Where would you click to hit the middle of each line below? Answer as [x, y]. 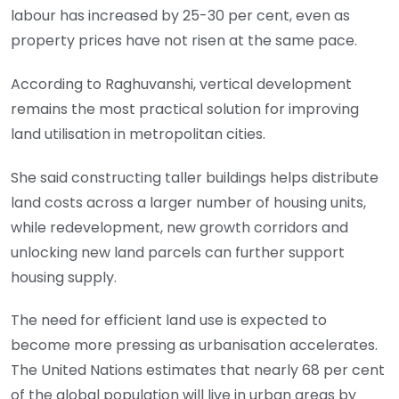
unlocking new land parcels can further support [178, 252]
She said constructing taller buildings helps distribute [195, 177]
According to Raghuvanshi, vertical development [181, 84]
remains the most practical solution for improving [185, 109]
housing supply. [64, 277]
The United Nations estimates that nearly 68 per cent [198, 370]
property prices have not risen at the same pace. [184, 40]
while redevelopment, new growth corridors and [179, 227]
